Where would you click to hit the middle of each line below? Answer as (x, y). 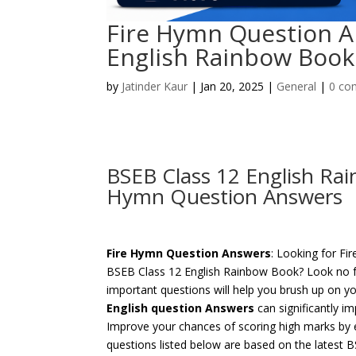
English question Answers (181, 308)
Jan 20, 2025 (232, 87)
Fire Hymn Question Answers (189, 253)
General (297, 87)
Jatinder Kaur (155, 87)
